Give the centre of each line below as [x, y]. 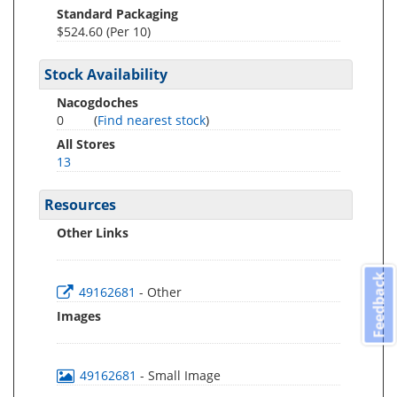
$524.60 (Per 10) [104, 31]
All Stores [86, 144]
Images [79, 316]
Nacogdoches [97, 102]
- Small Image [180, 375]
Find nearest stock [152, 120]
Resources [80, 205]
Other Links [93, 233]
